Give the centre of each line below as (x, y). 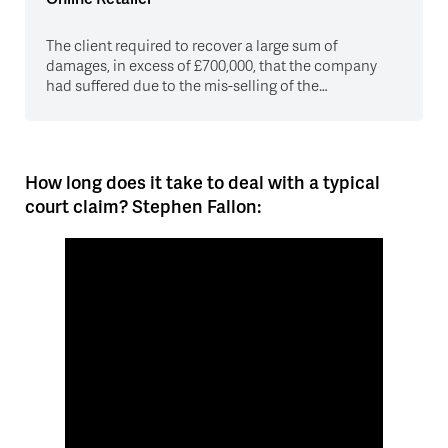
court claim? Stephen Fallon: (143, 205)
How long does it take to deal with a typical (202, 181)
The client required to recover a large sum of (192, 44)
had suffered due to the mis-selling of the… (187, 84)
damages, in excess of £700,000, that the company (211, 64)
